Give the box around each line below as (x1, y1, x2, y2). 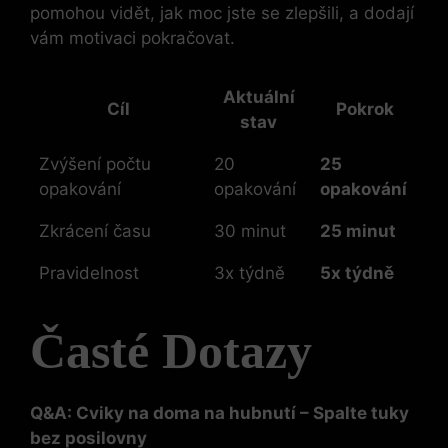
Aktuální (222, 87, 295, 108)
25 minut (320, 221, 396, 242)
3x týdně (214, 263, 285, 284)
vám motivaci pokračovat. (30, 27, 235, 48)
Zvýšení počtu (39, 154, 151, 175)
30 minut (214, 221, 286, 242)
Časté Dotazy (30, 322, 312, 379)
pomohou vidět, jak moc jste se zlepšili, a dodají (30, 2, 414, 23)
